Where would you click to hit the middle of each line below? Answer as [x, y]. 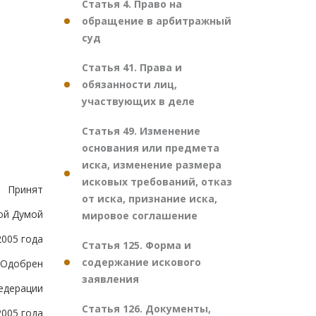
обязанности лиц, [129, 84]
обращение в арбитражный [157, 21]
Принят [25, 190]
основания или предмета [151, 148]
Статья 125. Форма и [136, 245]
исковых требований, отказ [157, 182]
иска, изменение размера [152, 165]
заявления [110, 279]
